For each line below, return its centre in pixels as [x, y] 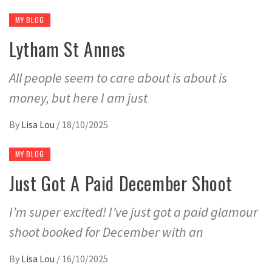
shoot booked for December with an [106, 232]
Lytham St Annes [67, 49]
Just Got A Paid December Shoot [121, 183]
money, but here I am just [78, 98]
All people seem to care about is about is [118, 78]
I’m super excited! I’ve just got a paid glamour [134, 212]
